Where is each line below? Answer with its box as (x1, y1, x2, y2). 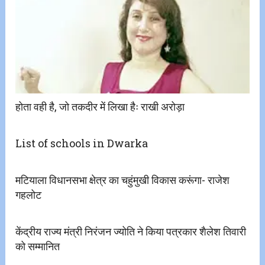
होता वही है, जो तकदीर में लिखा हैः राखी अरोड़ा (15, 99, 185, 114)
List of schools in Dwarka (15, 136, 148, 151)
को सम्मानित (15, 239, 60, 254)
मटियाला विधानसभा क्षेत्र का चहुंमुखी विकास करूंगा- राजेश (15, 173, 230, 188)
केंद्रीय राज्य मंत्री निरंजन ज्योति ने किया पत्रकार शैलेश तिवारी (15, 224, 247, 239)
